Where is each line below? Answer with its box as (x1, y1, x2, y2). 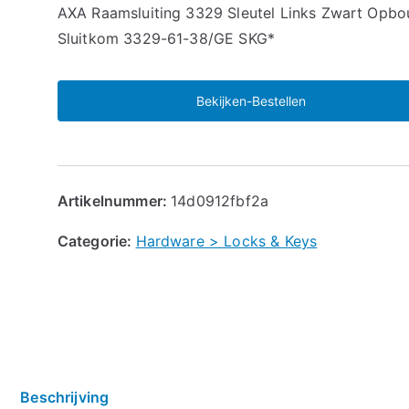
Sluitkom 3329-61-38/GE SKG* (57, 28, 276, 47)
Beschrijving (20, 387, 110, 406)
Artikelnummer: (57, 191, 172, 210)
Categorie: (57, 231, 136, 250)
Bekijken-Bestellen (195, 92, 306, 109)
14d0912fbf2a (171, 191, 269, 210)
